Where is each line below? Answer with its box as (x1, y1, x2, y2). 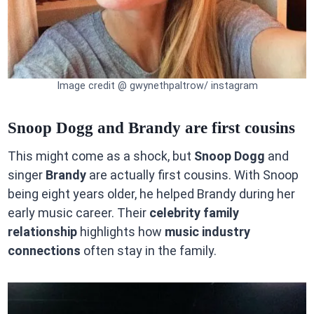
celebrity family (149, 205, 239, 221)
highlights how (76, 224, 165, 240)
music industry (164, 224, 250, 240)
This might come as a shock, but (7, 149, 194, 164)
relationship (7, 224, 77, 240)
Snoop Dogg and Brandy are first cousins (7, 118, 295, 137)
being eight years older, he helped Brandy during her (7, 186, 295, 202)
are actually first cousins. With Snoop (86, 168, 299, 183)
